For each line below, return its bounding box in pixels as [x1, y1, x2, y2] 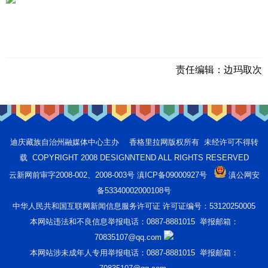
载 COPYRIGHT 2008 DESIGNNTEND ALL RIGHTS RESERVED [19, 153, 249, 163]
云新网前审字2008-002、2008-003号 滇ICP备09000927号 [8, 170, 207, 180]
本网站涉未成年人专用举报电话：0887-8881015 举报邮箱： [29, 248, 239, 258]
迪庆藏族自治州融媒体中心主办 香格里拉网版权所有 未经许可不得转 [10, 138, 258, 147]
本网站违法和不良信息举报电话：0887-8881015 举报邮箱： [29, 217, 239, 227]
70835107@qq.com [95, 233, 164, 242]
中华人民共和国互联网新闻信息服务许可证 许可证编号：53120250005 [13, 202, 255, 211]
